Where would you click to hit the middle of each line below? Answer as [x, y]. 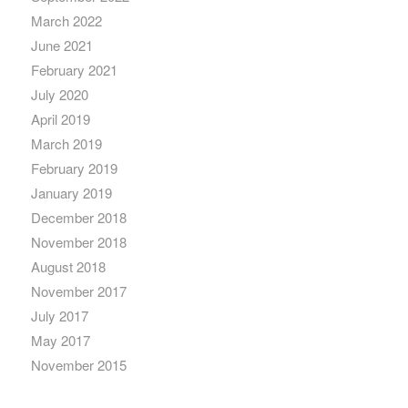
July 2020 [59, 94]
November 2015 [78, 364]
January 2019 [71, 192]
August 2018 [68, 266]
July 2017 [59, 315]
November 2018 [78, 241]
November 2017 [78, 291]
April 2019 [60, 118]
